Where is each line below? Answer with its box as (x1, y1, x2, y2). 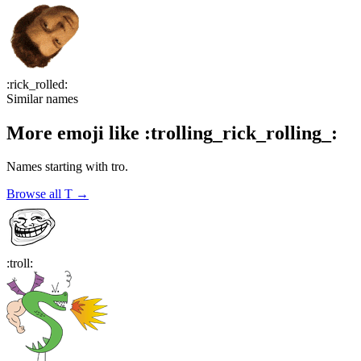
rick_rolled (10, 77, 64, 91)
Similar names (6, 91, 78, 106)
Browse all (6, 187, 64, 201)
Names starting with (6, 160, 108, 174)
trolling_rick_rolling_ (151, 122, 331, 143)
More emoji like (6, 122, 144, 143)
